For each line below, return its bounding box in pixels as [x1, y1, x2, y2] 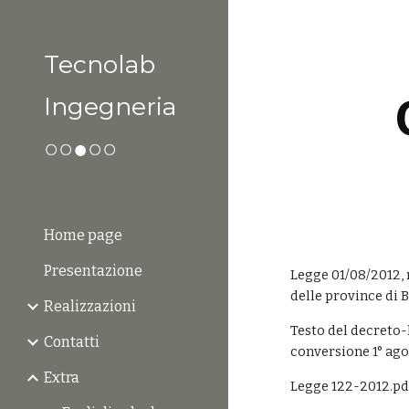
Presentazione [44, 262, 142, 279]
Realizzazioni [44, 298, 136, 315]
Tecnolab [44, 49, 155, 79]
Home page [44, 226, 122, 244]
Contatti [44, 333, 100, 351]
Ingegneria [44, 91, 176, 121]
